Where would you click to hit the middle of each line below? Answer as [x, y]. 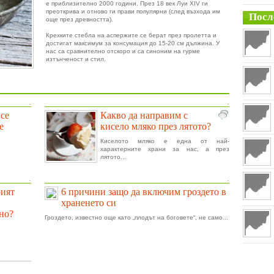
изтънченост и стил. [76, 59]
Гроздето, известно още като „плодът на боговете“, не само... [136, 217]
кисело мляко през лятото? [156, 126]
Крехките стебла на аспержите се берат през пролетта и [131, 35]
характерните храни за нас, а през [165, 149]
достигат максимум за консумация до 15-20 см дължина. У [133, 43]
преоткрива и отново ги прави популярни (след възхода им [133, 11]
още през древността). [80, 19]
